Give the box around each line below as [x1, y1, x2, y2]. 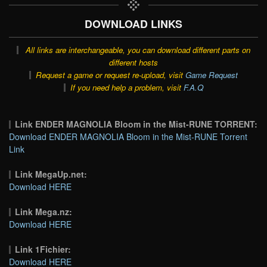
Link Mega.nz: [15, 205, 73, 218]
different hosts [109, 56, 158, 68]
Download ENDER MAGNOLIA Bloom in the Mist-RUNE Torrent [9, 130, 247, 142]
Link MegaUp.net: [15, 167, 88, 180]
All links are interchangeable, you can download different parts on [25, 44, 250, 55]
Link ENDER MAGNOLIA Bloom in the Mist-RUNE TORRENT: [15, 117, 258, 130]
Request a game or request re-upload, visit [35, 69, 185, 80]
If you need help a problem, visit [70, 81, 184, 93]
